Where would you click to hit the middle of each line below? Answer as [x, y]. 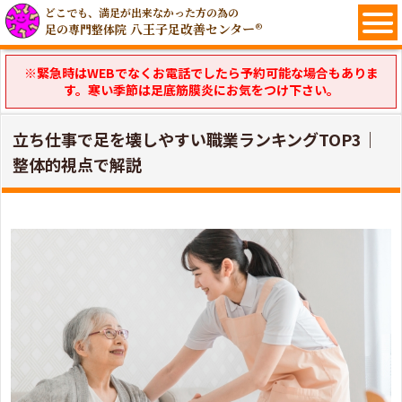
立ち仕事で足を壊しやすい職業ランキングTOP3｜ [195, 139]
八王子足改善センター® [195, 29]
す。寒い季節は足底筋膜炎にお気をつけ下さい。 [201, 90]
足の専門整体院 [86, 29]
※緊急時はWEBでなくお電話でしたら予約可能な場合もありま [201, 73]
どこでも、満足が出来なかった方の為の [142, 12]
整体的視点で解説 [77, 164]
